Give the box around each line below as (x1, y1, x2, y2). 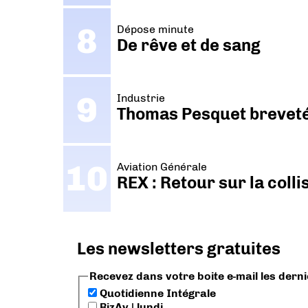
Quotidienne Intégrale (97, 287, 216, 300)
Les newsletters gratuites (77, 238, 280, 258)
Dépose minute (117, 22, 195, 36)
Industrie (117, 91, 166, 104)
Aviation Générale (117, 159, 208, 173)
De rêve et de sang (117, 34, 261, 55)
